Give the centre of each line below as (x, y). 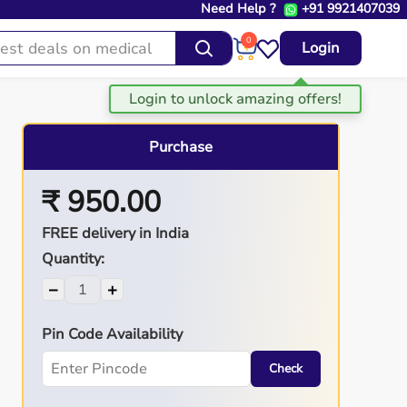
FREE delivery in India (115, 233)
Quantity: (73, 258)
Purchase (181, 147)
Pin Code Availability (112, 334)
